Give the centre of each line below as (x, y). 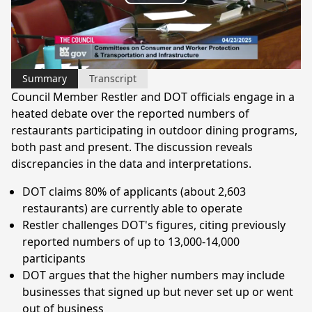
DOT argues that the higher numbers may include (154, 275)
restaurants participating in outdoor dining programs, (154, 130)
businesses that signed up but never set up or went (158, 291)
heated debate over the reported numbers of (130, 113)
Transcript (113, 78)
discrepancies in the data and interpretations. (131, 163)
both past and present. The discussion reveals (132, 147)
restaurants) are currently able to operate (132, 208)
